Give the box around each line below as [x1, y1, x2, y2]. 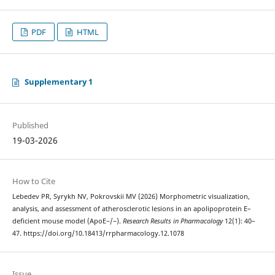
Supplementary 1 [24, 76, 93, 87]
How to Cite [12, 175, 55, 187]
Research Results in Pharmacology [122, 216, 223, 225]
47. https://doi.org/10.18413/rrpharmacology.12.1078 [12, 228, 184, 238]
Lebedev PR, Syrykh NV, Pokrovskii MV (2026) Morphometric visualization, [12, 192, 250, 201]
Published [12, 119, 48, 131]
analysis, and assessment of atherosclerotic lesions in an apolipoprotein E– [12, 204, 251, 213]
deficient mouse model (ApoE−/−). [12, 216, 123, 225]
